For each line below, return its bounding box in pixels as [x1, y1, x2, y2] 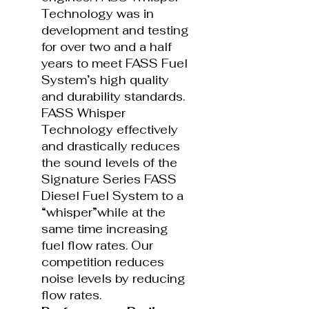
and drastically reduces [41, 138, 180, 154]
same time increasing [41, 221, 168, 237]
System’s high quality [41, 72, 169, 88]
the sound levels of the [41, 154, 177, 170]
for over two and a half [41, 39, 172, 54]
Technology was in [41, 6, 154, 21]
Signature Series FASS [41, 171, 177, 187]
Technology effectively [41, 121, 178, 137]
